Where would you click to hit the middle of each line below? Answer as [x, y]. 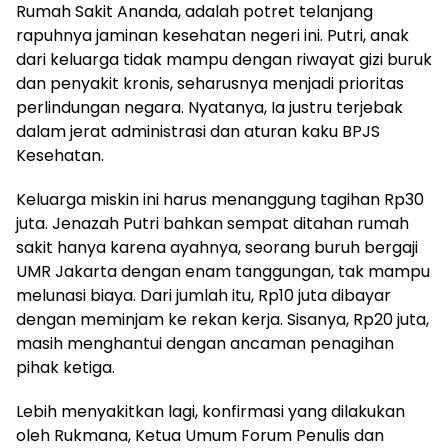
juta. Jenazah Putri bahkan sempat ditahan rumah [212, 224]
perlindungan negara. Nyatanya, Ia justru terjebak [209, 108]
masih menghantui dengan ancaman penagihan [205, 344]
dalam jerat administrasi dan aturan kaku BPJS [198, 132]
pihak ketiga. [65, 368]
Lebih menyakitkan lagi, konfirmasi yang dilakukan [210, 412]
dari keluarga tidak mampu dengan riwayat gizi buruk [224, 60]
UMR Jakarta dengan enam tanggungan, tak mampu [223, 272]
